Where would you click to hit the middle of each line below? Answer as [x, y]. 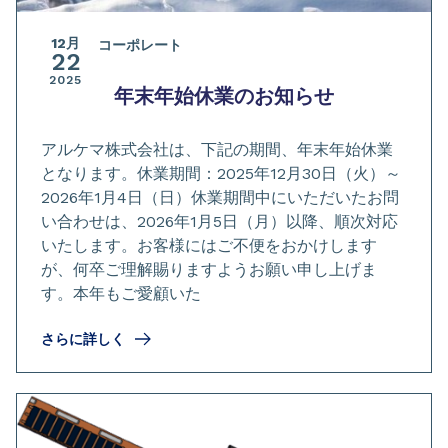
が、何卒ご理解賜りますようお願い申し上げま [209, 269]
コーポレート [140, 44]
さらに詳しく [83, 338]
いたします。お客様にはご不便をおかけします [209, 245]
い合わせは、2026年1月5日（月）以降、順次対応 [219, 221]
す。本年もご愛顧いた [121, 293]
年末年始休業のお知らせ [224, 95]
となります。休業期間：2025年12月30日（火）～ [221, 173]
